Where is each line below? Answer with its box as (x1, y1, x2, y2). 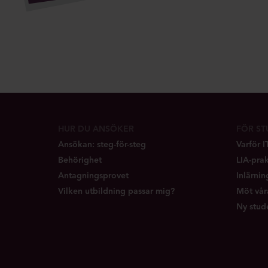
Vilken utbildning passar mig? (58, 187, 175, 196)
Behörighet (58, 156, 102, 165)
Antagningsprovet (58, 171, 129, 180)
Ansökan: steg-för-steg (58, 140, 146, 149)
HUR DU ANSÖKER (58, 124, 134, 133)
